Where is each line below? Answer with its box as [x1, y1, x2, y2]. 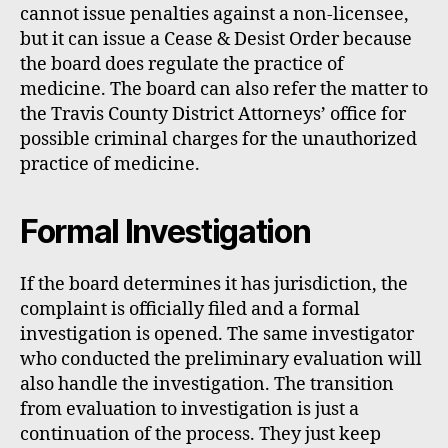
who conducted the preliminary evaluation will [20, 347, 422, 371]
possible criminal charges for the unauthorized [20, 127, 417, 151]
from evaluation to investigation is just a [20, 397, 359, 421]
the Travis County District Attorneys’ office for [20, 102, 406, 126]
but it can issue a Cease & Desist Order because [20, 27, 412, 51]
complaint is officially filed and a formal [20, 297, 360, 321]
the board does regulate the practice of [20, 52, 344, 76]
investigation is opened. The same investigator [20, 322, 414, 346]
